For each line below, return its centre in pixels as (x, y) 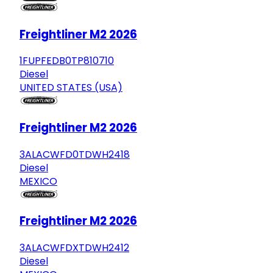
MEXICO (38, 181)
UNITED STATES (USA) (71, 88)
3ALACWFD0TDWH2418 (75, 154)
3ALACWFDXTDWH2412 (74, 248)
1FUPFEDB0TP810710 (67, 61)
